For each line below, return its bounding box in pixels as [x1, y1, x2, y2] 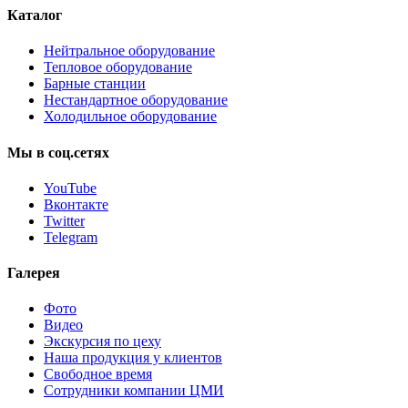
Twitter [44, 212, 85, 229]
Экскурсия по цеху [44, 333, 161, 350]
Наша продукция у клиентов [44, 350, 222, 366]
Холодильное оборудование [44, 108, 217, 125]
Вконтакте [44, 196, 108, 212]
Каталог [7, 7, 62, 24]
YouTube [44, 179, 97, 196]
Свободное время [44, 366, 152, 382]
